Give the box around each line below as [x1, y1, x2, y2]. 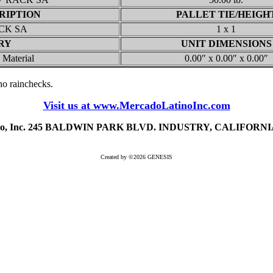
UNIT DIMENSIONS [180, 38, 272, 49]
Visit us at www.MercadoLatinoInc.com [43, 99, 230, 112]
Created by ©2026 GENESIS [101, 154, 172, 160]
